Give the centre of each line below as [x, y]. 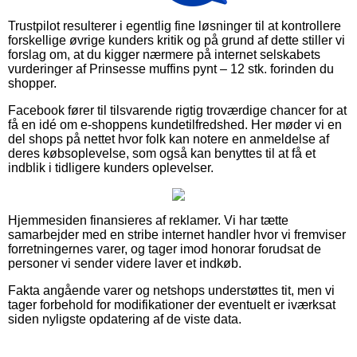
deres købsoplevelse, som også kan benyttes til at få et [162, 153]
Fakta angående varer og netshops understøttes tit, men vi [171, 290]
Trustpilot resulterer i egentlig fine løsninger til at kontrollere [175, 25]
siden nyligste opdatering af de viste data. [125, 319]
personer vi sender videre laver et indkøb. [125, 263]
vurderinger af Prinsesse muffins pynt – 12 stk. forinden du [171, 69]
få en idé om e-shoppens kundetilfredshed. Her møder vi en [175, 124]
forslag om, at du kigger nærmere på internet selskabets [164, 54]
